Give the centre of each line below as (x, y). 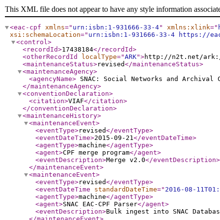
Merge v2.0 (126, 160)
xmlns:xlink (189, 27)
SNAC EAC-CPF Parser (100, 204)
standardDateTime (126, 189)
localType (99, 57)
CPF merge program (96, 152)
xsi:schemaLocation (45, 35)
